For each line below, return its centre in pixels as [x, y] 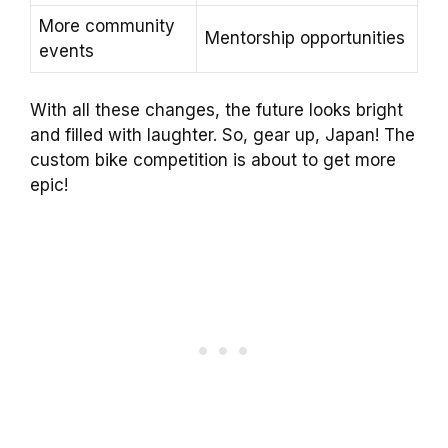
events [66, 50]
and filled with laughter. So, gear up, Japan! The [222, 135]
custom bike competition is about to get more [213, 160]
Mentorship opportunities [305, 37]
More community [107, 25]
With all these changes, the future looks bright [216, 110]
